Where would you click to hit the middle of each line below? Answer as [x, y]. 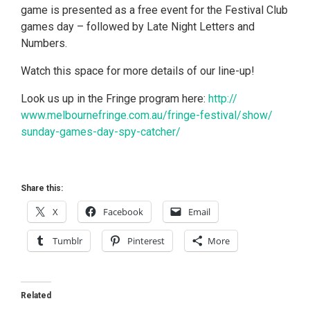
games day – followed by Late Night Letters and [138, 27]
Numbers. [44, 43]
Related [36, 295]
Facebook [123, 212]
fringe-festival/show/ [220, 115]
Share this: [42, 188]
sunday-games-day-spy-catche [97, 132]
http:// [223, 99]
